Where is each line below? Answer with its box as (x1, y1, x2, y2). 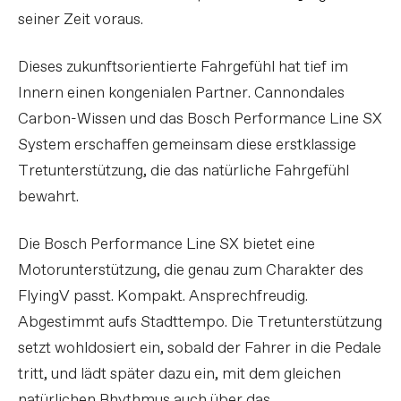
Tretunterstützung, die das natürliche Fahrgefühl (18, 160, 349, 182)
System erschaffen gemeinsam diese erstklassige (18, 134, 356, 156)
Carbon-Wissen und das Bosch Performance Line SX (18, 108, 382, 130)
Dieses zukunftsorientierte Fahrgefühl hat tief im (18, 56, 348, 78)
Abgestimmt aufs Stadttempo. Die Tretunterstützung (18, 311, 382, 333)
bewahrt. (18, 186, 79, 208)
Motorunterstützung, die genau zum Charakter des (18, 260, 363, 281)
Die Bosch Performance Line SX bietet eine (18, 234, 315, 255)
